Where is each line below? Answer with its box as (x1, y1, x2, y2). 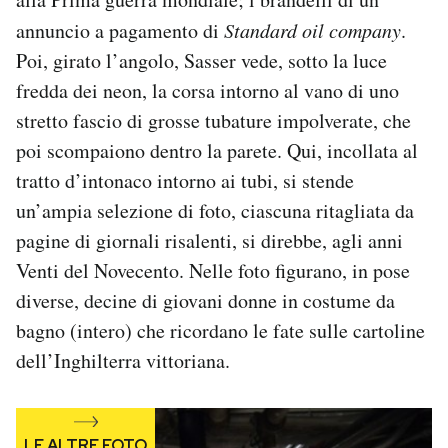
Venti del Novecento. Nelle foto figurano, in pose (16, 256, 410, 284)
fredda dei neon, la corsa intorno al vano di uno (16, 76, 399, 104)
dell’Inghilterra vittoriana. (16, 346, 230, 374)
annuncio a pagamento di (16, 16, 224, 44)
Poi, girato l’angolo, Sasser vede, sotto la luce (16, 46, 387, 74)
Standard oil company (224, 16, 401, 43)
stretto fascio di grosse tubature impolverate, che (16, 106, 411, 134)
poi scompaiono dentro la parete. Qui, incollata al (16, 136, 418, 164)
